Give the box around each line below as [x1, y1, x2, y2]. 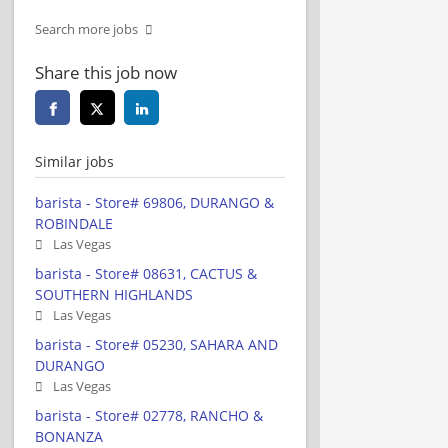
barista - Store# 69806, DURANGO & [35, 192, 274, 212]
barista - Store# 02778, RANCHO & [35, 405, 263, 425]
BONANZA [35, 426, 103, 446]
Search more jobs [35, 20, 138, 38]
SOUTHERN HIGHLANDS [35, 284, 193, 304]
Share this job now [35, 60, 177, 84]
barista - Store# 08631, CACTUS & [35, 263, 257, 283]
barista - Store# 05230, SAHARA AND [35, 334, 278, 354]
